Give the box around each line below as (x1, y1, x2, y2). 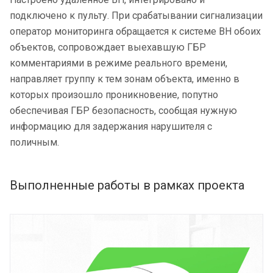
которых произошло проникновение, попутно (10, 89, 218, 101)
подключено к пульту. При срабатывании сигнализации (10, 10, 263, 21)
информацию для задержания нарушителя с (10, 121, 212, 132)
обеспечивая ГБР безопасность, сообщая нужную (10, 105, 237, 116)
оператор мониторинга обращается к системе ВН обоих (10, 26, 261, 37)
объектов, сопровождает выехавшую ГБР (10, 41, 206, 53)
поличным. (10, 136, 59, 148)
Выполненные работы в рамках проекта (10, 178, 244, 193)
